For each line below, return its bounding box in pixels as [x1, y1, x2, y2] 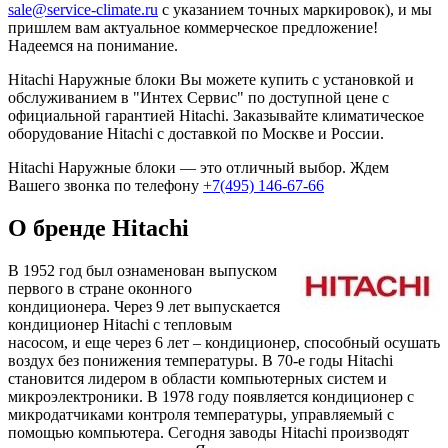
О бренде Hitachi [8, 214, 189, 241]
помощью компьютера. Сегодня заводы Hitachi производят [8, 423, 409, 441]
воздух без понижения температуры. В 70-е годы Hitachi [8, 351, 393, 369]
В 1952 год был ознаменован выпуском [8, 261, 277, 279]
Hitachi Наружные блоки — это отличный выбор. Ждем [8, 158, 389, 176]
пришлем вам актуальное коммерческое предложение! [8, 18, 378, 36]
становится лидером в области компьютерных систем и [8, 369, 387, 387]
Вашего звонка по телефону [8, 176, 203, 194]
